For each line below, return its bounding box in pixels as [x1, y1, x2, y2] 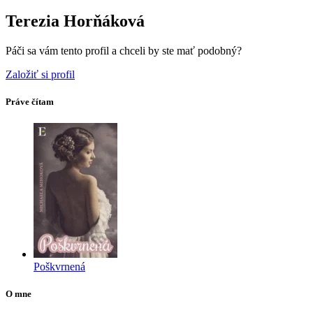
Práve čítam [6, 96, 54, 107]
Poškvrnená [34, 261, 85, 273]
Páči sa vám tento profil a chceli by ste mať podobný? [6, 44, 242, 57]
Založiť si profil [6, 68, 75, 80]
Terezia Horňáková [6, 11, 145, 30]
